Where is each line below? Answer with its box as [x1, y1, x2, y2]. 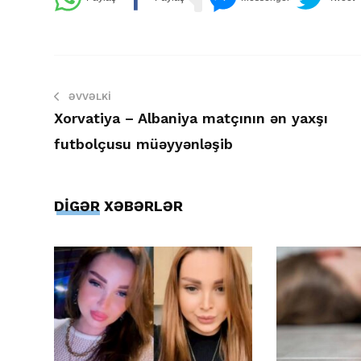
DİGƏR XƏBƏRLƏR [54, 197, 183, 214]
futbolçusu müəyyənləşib [54, 135, 233, 152]
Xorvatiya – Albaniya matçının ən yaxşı [54, 109, 328, 127]
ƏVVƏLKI [68, 90, 111, 102]
